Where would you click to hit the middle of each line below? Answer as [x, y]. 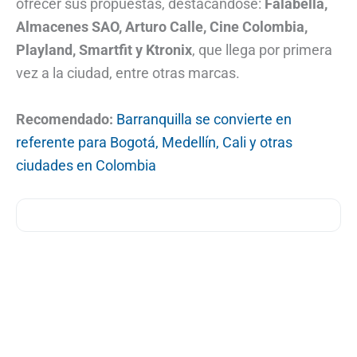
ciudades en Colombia [86, 165]
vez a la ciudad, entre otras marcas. [129, 73]
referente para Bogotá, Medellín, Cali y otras [154, 142]
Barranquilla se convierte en [204, 119]
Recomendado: [65, 119]
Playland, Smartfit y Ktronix [104, 49]
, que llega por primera [262, 49]
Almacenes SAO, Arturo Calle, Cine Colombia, [162, 26]
